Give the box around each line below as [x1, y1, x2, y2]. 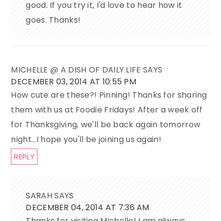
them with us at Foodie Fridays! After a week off [11, 104, 203, 116]
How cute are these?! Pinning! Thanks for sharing [11, 89, 207, 101]
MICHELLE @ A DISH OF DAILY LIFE [11, 64, 141, 76]
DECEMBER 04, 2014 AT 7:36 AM [26, 202, 149, 214]
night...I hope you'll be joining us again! [11, 134, 161, 146]
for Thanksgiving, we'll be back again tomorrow [11, 119, 201, 131]
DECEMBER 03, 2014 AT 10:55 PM [11, 76, 137, 88]
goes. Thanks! [26, 14, 81, 26]
